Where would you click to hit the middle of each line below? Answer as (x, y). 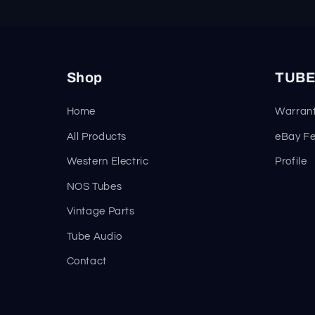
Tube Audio (94, 236)
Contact (86, 262)
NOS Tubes (94, 186)
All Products (97, 136)
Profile (291, 162)
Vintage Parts (101, 212)
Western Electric (108, 162)
